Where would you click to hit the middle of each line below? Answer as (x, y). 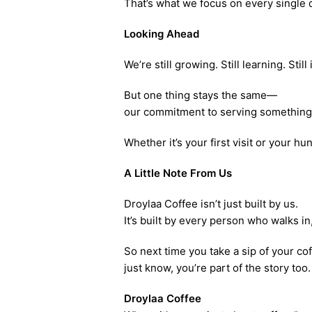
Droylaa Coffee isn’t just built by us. (211, 204)
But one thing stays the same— (200, 95)
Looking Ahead (161, 34)
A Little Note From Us (178, 173)
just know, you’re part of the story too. (217, 268)
